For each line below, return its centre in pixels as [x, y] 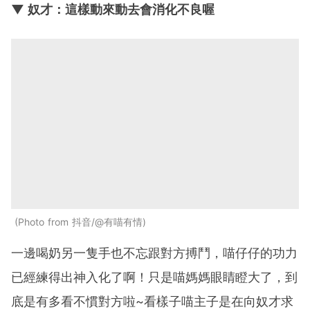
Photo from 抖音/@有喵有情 [80, 222]
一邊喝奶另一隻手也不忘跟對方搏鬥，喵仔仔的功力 [154, 253]
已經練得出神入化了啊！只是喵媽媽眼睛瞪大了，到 [154, 277]
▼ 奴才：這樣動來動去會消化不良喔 [113, 10]
